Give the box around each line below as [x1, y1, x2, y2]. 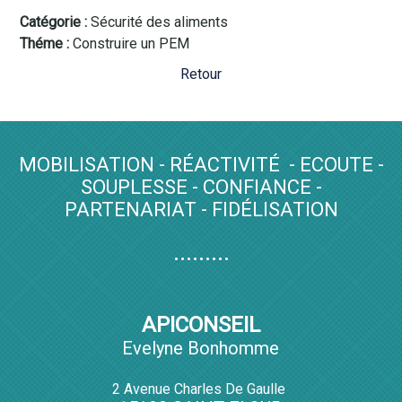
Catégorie [20, 13, 82, 31]
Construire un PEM [73, 35, 190, 53]
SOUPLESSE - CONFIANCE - [80, 176, 322, 199]
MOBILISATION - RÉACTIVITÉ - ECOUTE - [18, 153, 384, 177]
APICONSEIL [141, 311, 260, 337]
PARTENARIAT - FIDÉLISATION [64, 198, 338, 222]
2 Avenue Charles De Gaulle [112, 380, 290, 398]
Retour [180, 66, 222, 83]
